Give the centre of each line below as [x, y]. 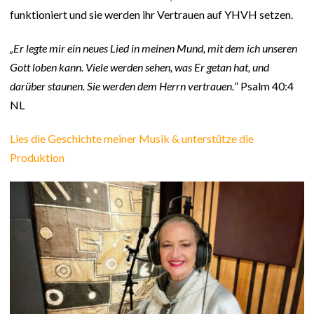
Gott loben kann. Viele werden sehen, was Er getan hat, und [139, 67]
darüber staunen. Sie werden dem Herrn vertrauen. [122, 86]
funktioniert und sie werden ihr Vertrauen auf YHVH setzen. [151, 15]
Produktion [37, 158]
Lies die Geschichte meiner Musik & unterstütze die [132, 139]
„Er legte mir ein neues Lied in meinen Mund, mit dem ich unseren [153, 48]
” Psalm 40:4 [264, 86]
